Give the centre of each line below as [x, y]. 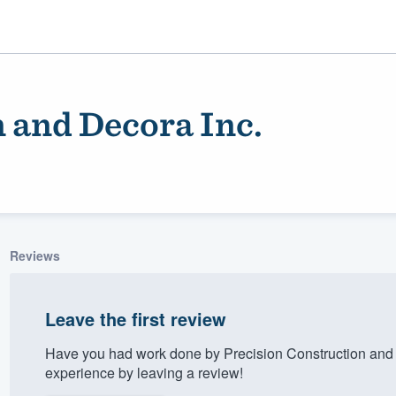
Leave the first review [135, 318]
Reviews [34, 255]
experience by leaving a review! [144, 372]
